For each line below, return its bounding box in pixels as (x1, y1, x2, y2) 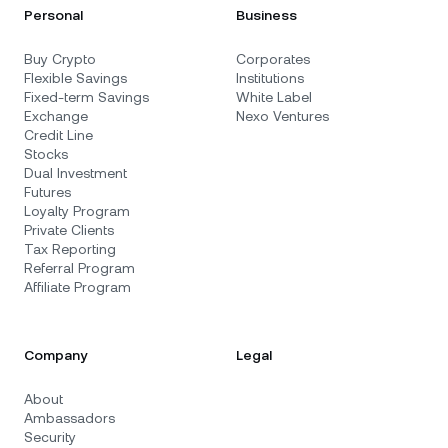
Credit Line (24, 127, 93, 143)
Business (236, 7, 297, 23)
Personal (24, 7, 83, 23)
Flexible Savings (24, 70, 127, 86)
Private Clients (24, 222, 114, 238)
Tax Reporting (24, 241, 116, 257)
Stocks (24, 146, 68, 162)
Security (24, 429, 76, 445)
